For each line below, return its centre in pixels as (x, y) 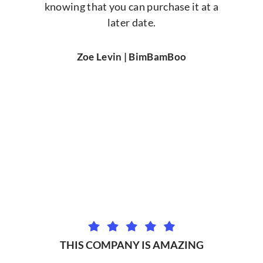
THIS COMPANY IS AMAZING (131, 245)
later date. (131, 23)
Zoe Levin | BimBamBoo (131, 56)
